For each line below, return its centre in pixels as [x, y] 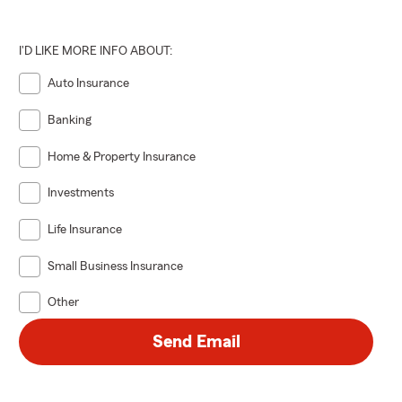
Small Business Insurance [116, 266]
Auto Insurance [89, 84]
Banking [70, 120]
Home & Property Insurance [122, 157]
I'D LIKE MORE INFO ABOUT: [96, 52]
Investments [81, 193]
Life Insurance [85, 229]
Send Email [196, 342]
